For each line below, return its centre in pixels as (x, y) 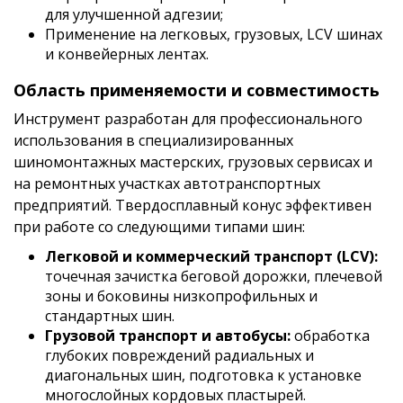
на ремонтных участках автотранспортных (167, 184)
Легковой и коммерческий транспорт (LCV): (211, 256)
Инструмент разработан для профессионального (188, 119)
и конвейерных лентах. (127, 54)
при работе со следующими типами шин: (159, 227)
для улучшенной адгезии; (134, 14)
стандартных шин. (110, 316)
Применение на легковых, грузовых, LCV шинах (214, 34)
